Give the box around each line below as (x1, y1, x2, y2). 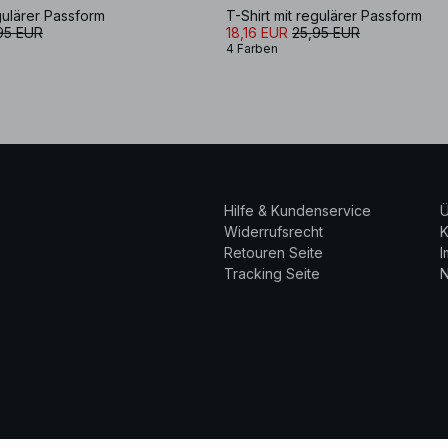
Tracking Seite (224, 264, 320, 282)
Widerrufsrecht (224, 222, 323, 240)
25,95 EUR (292, 23, 360, 41)
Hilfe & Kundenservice (224, 201, 371, 219)
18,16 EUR (226, 23, 288, 41)
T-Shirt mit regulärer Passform (226, 6, 422, 24)
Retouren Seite (224, 243, 323, 261)
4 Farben (226, 40, 278, 56)
